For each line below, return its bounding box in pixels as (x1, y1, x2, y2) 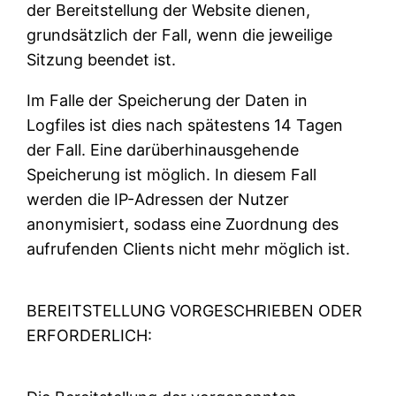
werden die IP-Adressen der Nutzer (27, 190, 290, 209)
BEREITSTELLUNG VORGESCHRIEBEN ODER (27, 301, 363, 321)
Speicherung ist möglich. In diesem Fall (27, 165, 317, 185)
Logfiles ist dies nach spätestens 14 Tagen (27, 116, 344, 135)
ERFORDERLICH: (27, 326, 153, 346)
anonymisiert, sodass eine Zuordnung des (27, 215, 339, 234)
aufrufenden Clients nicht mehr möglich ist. (27, 240, 351, 259)
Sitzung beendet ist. (27, 50, 177, 70)
